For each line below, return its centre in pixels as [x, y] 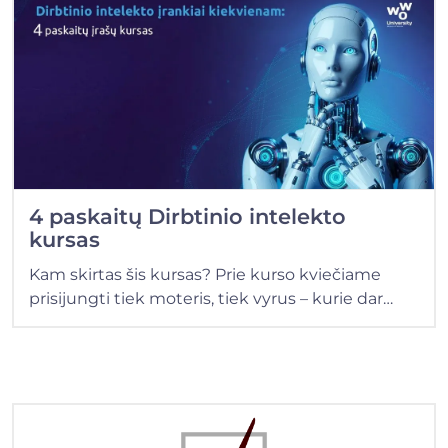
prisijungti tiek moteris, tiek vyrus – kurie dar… [211, 298]
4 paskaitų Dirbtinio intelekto [187, 216]
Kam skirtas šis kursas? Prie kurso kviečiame [205, 274]
